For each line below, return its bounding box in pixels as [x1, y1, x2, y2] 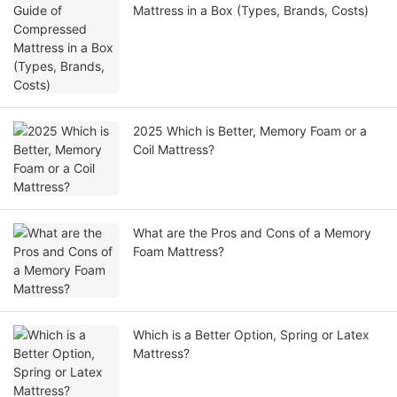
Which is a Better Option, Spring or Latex [133, 327, 370, 343]
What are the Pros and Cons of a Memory [133, 225, 371, 241]
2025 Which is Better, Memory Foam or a [133, 123, 367, 139]
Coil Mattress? [133, 142, 214, 158]
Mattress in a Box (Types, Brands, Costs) [133, 3, 369, 19]
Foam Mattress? [133, 244, 224, 260]
